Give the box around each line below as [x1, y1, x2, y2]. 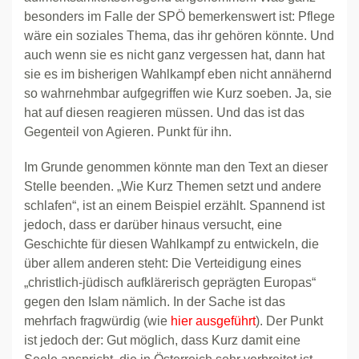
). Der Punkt [256, 314, 323, 328]
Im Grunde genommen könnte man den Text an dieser [24, 160, 328, 174]
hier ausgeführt [171, 314, 256, 328]
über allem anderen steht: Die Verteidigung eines [24, 256, 301, 270]
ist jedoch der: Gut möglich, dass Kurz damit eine [24, 333, 301, 347]
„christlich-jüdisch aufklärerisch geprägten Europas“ [24, 276, 316, 289]
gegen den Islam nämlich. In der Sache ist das [24, 295, 285, 309]
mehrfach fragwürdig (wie [24, 314, 171, 328]
